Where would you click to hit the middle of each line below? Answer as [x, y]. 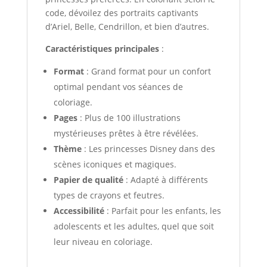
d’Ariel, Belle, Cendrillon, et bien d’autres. [127, 26]
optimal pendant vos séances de [118, 86]
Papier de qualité [88, 179]
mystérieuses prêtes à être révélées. [126, 133]
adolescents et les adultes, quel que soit [133, 226]
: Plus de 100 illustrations [129, 117]
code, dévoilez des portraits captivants [122, 13]
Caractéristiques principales [102, 48]
